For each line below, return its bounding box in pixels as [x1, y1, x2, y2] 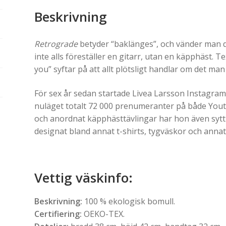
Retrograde [34, 38, 78, 50]
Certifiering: [34, 208, 82, 220]
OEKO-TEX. [81, 208, 125, 220]
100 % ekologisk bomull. [82, 196, 175, 207]
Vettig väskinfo [34, 168, 129, 187]
